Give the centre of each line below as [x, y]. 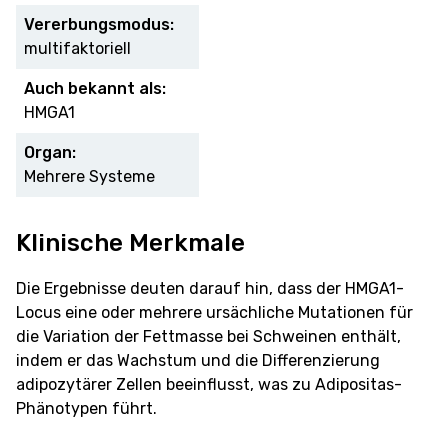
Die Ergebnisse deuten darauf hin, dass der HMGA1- [210, 288]
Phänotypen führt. [86, 408]
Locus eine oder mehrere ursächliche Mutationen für [214, 312]
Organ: [50, 152]
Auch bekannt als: [95, 88]
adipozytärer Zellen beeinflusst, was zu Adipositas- [209, 384]
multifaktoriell [77, 48]
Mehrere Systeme [89, 176]
